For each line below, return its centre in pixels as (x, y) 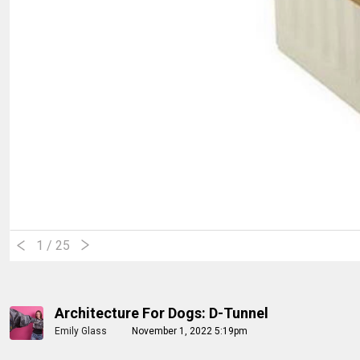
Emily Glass (81, 331)
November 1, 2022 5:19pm (190, 331)
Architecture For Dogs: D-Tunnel (162, 313)
